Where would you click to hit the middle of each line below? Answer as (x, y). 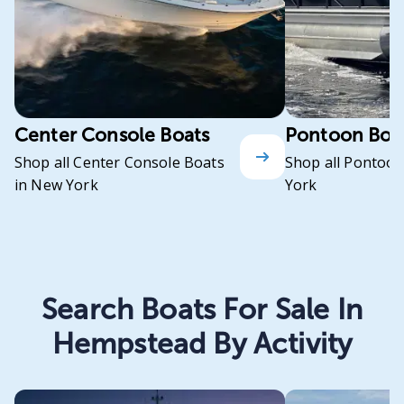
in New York (56, 184)
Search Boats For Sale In (202, 309)
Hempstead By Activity (202, 343)
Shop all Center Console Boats (119, 162)
